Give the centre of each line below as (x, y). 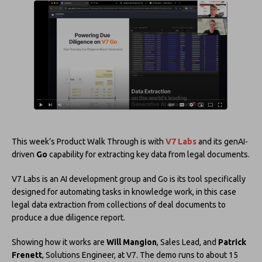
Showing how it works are (59, 242)
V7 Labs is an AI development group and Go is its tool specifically (129, 179)
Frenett (27, 255)
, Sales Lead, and (187, 242)
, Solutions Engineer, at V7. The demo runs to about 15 (140, 255)
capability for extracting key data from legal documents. (149, 154)
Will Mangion (132, 242)
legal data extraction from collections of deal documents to (119, 204)
